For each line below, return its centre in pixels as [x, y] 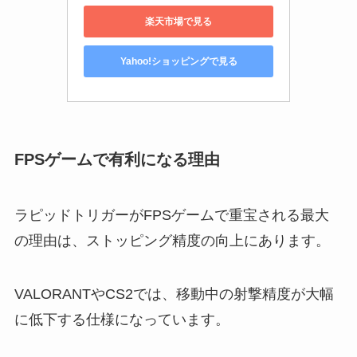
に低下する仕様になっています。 [122, 320]
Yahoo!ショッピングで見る [178, 61]
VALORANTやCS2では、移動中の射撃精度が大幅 [174, 294]
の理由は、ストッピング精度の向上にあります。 [172, 240]
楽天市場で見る [178, 21]
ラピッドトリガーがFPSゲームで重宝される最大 [171, 215]
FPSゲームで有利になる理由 [117, 160]
